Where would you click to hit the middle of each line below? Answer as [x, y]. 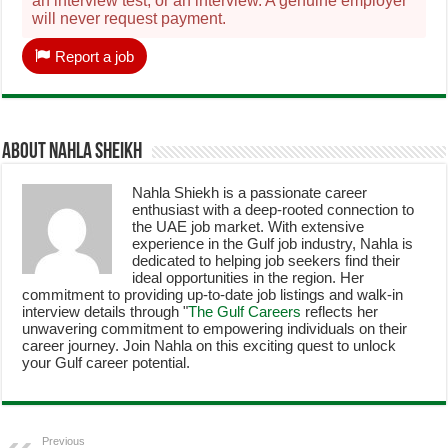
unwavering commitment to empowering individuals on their [215, 329]
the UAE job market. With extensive [248, 227]
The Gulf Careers [245, 312]
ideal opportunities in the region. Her [248, 278]
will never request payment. [129, 19]
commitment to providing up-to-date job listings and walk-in [213, 295]
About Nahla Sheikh [72, 153]
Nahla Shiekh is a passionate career [250, 193]
